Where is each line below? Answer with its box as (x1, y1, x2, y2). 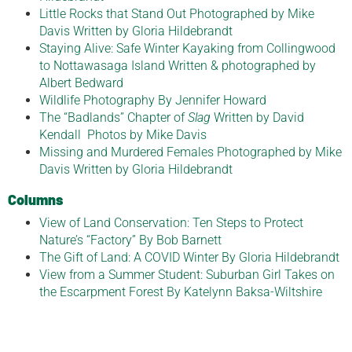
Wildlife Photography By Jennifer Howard (39, 93, 266, 108)
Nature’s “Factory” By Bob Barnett (39, 233, 222, 248)
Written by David (211, 110, 304, 126)
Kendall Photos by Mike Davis (39, 127, 207, 143)
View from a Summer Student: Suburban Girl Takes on (39, 267, 335, 283)
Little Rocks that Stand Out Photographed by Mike (39, 6, 314, 22)
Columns (8, 191, 63, 209)
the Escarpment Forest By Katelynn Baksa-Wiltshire (39, 284, 322, 300)
